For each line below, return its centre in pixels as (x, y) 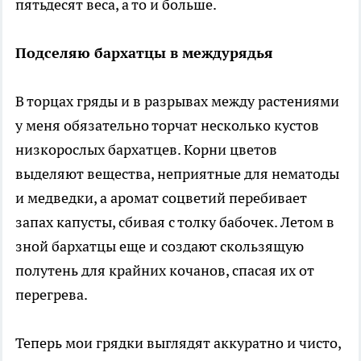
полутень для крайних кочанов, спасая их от (165, 270)
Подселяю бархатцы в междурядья (144, 52)
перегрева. (52, 294)
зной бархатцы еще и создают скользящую (160, 246)
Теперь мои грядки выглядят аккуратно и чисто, (178, 342)
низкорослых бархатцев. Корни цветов (146, 149)
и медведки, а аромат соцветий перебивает (161, 197)
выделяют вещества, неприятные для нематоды (177, 173)
